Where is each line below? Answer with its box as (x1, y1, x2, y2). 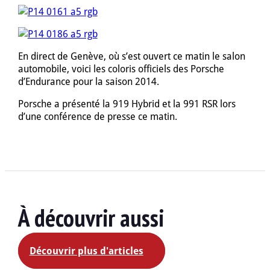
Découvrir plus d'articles (29, 244, 143, 258)
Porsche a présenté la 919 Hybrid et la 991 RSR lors (17, 97, 236, 110)
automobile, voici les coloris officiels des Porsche (17, 62, 224, 75)
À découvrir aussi (17, 202, 164, 234)
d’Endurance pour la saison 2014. (17, 75, 159, 88)
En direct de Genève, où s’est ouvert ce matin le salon (17, 49, 245, 63)
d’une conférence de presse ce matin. (17, 110, 177, 123)
